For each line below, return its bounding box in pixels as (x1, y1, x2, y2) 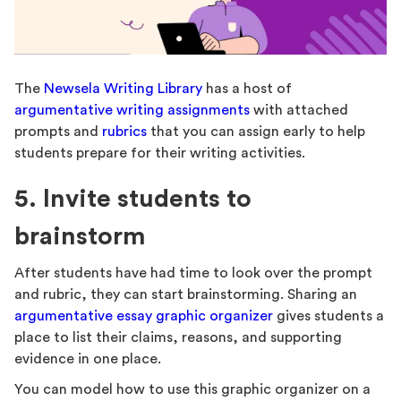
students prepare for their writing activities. (14, 145, 305, 160)
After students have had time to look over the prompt (14, 265, 372, 280)
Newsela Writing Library (44, 81, 202, 96)
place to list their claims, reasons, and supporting (14, 329, 342, 345)
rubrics (102, 124, 147, 139)
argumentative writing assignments (14, 102, 250, 117)
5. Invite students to (14, 185, 252, 211)
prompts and (14, 124, 102, 139)
